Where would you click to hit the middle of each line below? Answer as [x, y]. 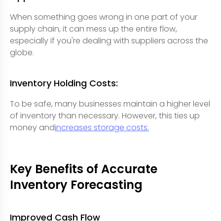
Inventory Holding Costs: [64, 83]
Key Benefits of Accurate [84, 169]
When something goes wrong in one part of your [104, 17]
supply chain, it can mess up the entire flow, [93, 29]
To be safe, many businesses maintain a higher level [110, 104]
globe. [22, 52]
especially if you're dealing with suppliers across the [109, 40]
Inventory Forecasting [76, 184]
